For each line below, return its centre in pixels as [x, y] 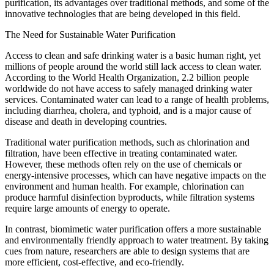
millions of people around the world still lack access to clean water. [133, 66]
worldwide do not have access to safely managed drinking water [128, 88]
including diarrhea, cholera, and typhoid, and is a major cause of [128, 110]
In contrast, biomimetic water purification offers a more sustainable [133, 229]
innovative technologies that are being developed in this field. [123, 13]
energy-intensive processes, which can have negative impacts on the [135, 175]
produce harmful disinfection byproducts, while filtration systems [130, 197]
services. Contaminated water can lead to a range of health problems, [137, 99]
